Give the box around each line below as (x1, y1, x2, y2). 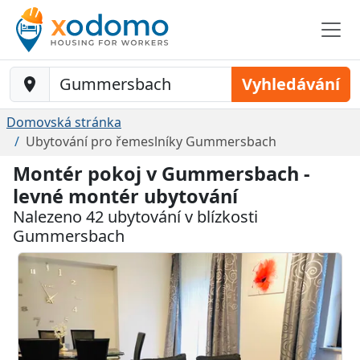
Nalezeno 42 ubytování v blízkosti (13, 206, 258, 227)
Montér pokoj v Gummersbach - (13, 161, 310, 186)
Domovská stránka (6, 113, 121, 131)
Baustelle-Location (9, 67, 129, 84)
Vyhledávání (242, 73, 340, 95)
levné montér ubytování (13, 183, 238, 209)
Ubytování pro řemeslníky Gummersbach (26, 133, 276, 150)
